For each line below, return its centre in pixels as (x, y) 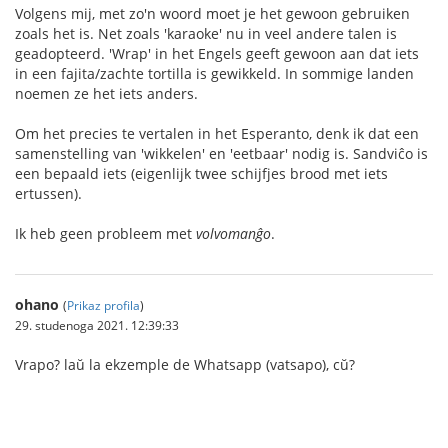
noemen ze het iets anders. (106, 93)
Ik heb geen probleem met (105, 233)
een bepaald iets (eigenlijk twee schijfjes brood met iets (201, 173)
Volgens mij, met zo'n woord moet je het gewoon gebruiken (212, 13)
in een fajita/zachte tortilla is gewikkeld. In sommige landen (214, 73)
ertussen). (48, 193)
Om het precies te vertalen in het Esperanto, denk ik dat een (217, 133)
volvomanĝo (233, 233)
